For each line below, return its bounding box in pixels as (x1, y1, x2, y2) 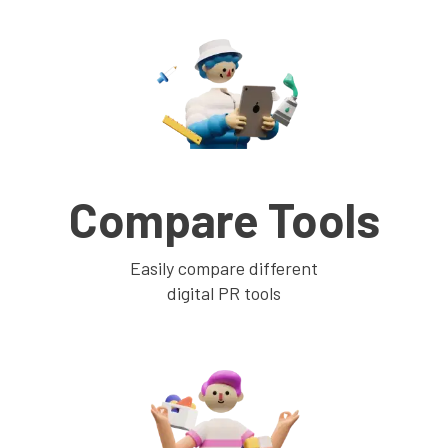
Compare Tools (68, 191, 380, 248)
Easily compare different (130, 257, 318, 280)
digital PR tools (167, 282, 281, 305)
